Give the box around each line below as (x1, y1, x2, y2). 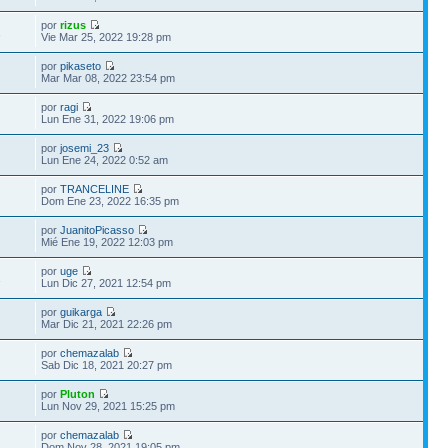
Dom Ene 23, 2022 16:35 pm (41, 194, 180, 207)
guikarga (60, 305, 103, 318)
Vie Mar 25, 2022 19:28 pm (41, 30, 172, 43)
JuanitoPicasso (60, 223, 135, 236)
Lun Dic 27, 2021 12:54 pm (41, 276, 172, 289)
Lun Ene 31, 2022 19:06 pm (41, 112, 175, 125)
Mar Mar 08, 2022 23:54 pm (41, 71, 176, 84)
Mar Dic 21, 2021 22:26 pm (41, 317, 173, 330)
